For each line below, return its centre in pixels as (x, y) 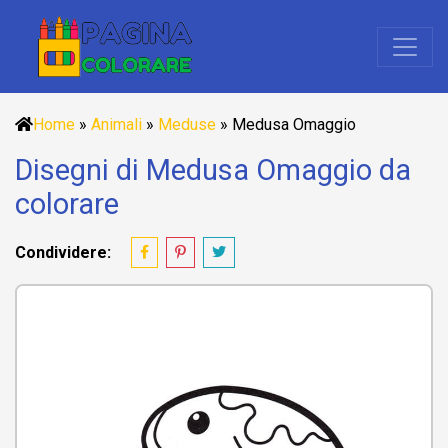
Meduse (187, 124)
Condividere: (63, 252)
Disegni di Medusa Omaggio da (213, 170)
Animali (116, 124)
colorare (67, 204)
